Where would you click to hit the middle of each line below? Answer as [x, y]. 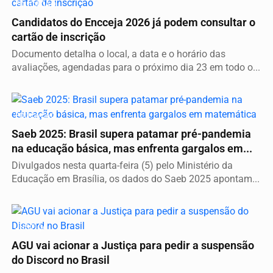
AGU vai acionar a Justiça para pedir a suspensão [133, 245]
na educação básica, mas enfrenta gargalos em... [132, 148]
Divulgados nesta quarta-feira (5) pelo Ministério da [122, 165]
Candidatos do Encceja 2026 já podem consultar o [133, 22]
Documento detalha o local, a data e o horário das [119, 54]
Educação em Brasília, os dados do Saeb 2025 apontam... [136, 179]
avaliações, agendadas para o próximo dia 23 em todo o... [136, 67]
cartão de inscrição [58, 37]
